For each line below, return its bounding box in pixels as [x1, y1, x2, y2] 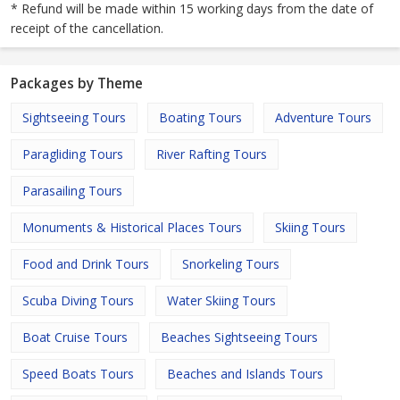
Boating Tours [159, 109, 242, 127]
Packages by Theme [11, 74, 143, 94]
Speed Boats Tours [22, 365, 134, 383]
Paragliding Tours [22, 146, 123, 163]
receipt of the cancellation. [11, 20, 163, 37]
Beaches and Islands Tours [167, 365, 323, 383]
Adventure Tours [275, 109, 371, 127]
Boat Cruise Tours [22, 329, 128, 346]
